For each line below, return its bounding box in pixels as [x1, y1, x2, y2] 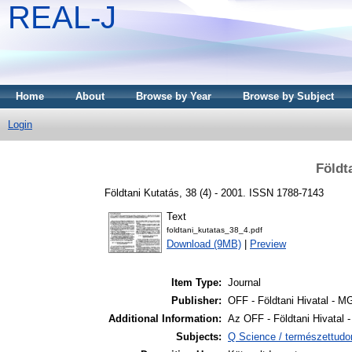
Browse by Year [136, 90, 211, 102]
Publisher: [171, 295, 222, 307]
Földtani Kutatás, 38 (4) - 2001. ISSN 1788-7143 [104, 186, 324, 199]
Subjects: [176, 331, 222, 343]
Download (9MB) [167, 238, 241, 251]
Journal [228, 277, 261, 289]
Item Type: [171, 277, 222, 289]
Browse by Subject [243, 90, 334, 102]
